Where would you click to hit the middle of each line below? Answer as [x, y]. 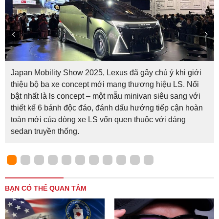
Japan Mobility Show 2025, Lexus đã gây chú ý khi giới [106, 73]
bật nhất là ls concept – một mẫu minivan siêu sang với [106, 96]
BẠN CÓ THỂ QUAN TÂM [46, 188]
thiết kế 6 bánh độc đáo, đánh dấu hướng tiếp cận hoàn [107, 108]
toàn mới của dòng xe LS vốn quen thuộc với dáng [98, 120]
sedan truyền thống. [45, 131]
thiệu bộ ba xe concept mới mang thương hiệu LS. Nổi [105, 85]
